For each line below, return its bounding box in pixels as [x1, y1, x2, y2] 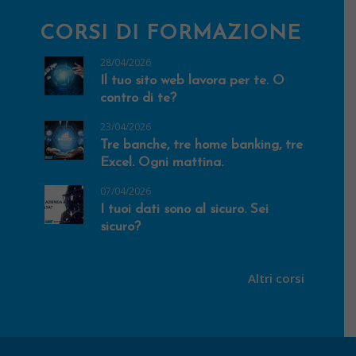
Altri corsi [248, 269, 304, 286]
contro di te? [100, 91, 176, 105]
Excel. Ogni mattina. [100, 155, 223, 169]
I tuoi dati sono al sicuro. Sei [100, 202, 269, 216]
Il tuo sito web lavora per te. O [100, 73, 284, 87]
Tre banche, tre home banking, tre [100, 137, 303, 152]
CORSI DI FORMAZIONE [40, 22, 301, 44]
